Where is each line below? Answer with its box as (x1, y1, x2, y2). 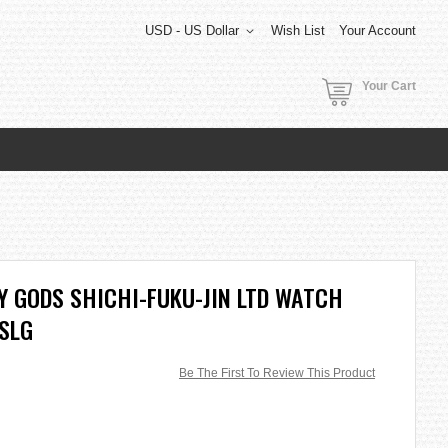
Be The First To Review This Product (179, 365, 375, 380)
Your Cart (362, 79, 416, 93)
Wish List (271, 23, 325, 38)
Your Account (339, 23, 416, 38)
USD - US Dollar (145, 23, 239, 38)
